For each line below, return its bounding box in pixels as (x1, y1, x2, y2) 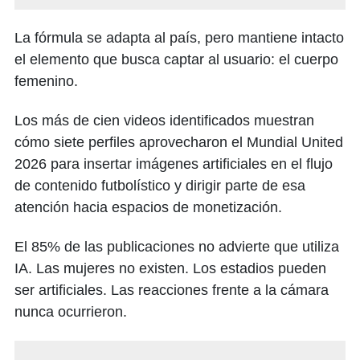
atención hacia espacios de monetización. (14, 199, 282, 215)
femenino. (14, 73, 78, 89)
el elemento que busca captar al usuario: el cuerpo (14, 51, 338, 67)
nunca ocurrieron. (14, 304, 127, 320)
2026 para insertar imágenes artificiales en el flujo (14, 156, 333, 172)
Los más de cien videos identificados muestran (14, 112, 314, 129)
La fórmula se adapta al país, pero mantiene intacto (14, 30, 344, 46)
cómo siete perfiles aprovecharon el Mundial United (14, 134, 343, 150)
